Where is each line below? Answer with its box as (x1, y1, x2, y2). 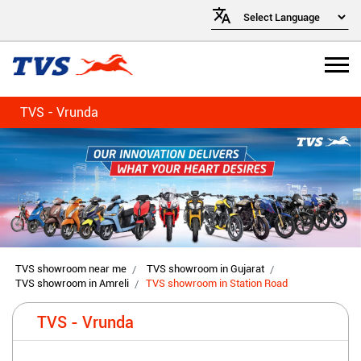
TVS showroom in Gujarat (147, 263, 264, 276)
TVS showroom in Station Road (146, 277, 288, 290)
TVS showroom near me (15, 263, 127, 276)
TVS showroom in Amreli (15, 276, 129, 289)
